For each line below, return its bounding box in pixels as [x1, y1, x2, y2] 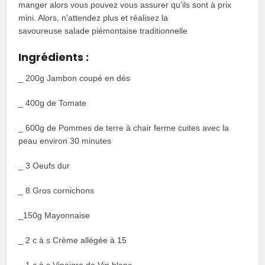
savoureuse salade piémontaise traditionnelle [18, 26, 188, 36]
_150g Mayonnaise [18, 211, 91, 221]
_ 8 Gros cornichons [18, 186, 95, 196]
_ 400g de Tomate [18, 98, 87, 108]
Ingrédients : [18, 50, 89, 65]
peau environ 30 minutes [18, 136, 112, 146]
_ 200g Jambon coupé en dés [18, 73, 131, 83]
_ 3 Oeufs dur [18, 161, 70, 171]
